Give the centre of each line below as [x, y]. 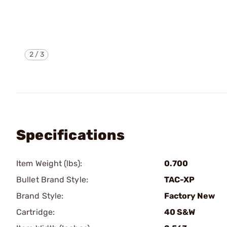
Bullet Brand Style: [52, 180]
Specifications [70, 135]
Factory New [190, 196]
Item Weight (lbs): [49, 163]
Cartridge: [35, 212]
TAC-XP [179, 180]
